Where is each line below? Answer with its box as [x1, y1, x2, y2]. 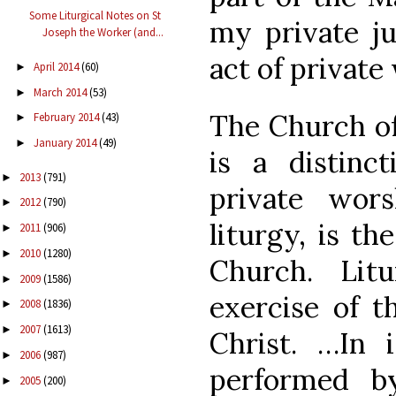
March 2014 [33, 84, 89, 100]
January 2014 [33, 135, 99, 151]
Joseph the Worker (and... [42, 25, 164, 41]
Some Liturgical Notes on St [29, 8, 162, 24]
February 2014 [33, 110, 102, 126]
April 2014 [33, 58, 81, 74]
